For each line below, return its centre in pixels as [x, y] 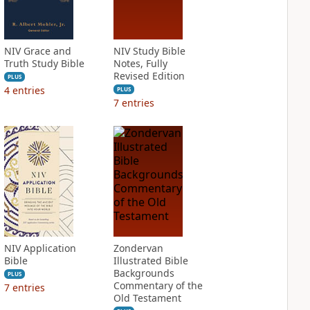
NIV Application [40, 248]
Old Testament [147, 298]
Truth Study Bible [44, 63]
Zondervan [138, 248]
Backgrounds [144, 273]
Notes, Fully [140, 63]
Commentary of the [158, 285]
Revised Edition [149, 76]
